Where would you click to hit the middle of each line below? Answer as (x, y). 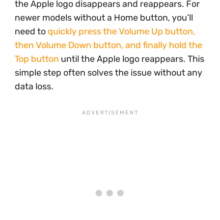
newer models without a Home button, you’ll (104, 18)
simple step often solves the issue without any (109, 73)
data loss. (34, 86)
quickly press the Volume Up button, (121, 31)
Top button (37, 59)
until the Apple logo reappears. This (132, 59)
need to (31, 31)
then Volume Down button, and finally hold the (109, 45)
